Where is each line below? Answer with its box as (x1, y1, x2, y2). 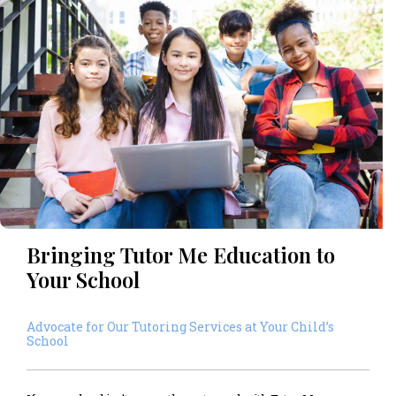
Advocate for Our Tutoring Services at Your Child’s (27, 318, 334, 336)
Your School (27, 265, 140, 294)
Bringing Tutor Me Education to (27, 240, 335, 270)
